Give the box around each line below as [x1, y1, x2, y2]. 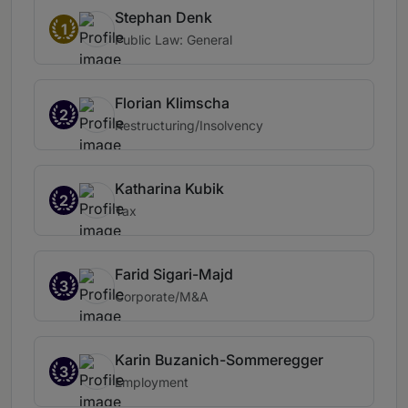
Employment [115, 374, 189, 391]
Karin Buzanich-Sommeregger [115, 351, 323, 370]
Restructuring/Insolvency [115, 117, 263, 134]
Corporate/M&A [115, 289, 209, 305]
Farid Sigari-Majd [115, 265, 233, 284]
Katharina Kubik [115, 179, 224, 199]
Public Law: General [115, 32, 232, 48]
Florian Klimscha [115, 94, 229, 113]
